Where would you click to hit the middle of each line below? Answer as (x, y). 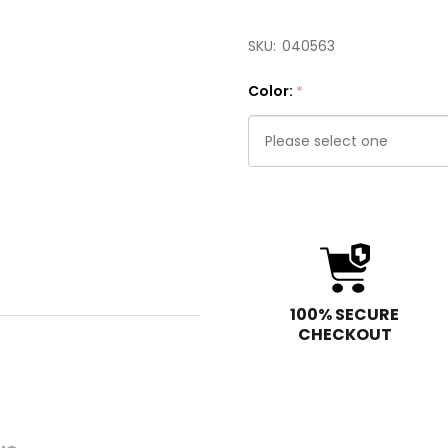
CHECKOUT (344, 334)
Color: (272, 91)
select (272, 221)
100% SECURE (344, 314)
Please (274, 197)
